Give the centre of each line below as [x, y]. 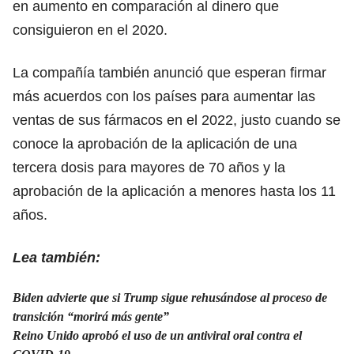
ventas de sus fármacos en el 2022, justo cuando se [177, 120]
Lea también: [56, 257]
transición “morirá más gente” [91, 316]
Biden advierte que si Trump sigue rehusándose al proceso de [170, 297]
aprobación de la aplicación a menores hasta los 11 [174, 191]
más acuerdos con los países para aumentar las [164, 96]
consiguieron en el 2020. [90, 30]
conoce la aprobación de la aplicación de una [155, 143]
